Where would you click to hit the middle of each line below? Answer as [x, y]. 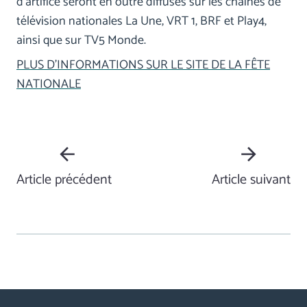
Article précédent [64, 180]
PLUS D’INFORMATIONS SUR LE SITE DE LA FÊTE [143, 65]
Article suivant [251, 180]
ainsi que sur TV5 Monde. [81, 41]
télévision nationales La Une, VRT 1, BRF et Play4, [142, 22]
